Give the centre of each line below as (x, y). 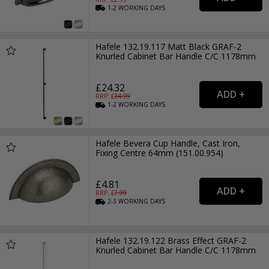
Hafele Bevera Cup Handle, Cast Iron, (168, 144)
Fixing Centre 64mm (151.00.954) (160, 153)
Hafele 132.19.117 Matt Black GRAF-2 (169, 46)
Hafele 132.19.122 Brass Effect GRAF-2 (171, 240)
